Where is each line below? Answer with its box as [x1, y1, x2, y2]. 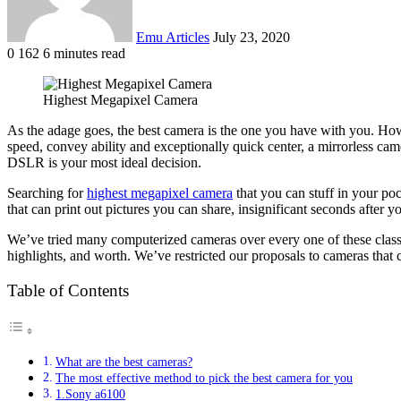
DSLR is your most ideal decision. [7, 154, 201, 170]
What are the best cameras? [55, 354, 192, 370]
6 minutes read [43, 45, 125, 61]
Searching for [7, 184, 87, 200]
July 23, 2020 [213, 29, 290, 45]
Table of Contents [7, 281, 129, 300]
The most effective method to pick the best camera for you [55, 371, 353, 386]
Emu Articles [136, 29, 209, 45]
